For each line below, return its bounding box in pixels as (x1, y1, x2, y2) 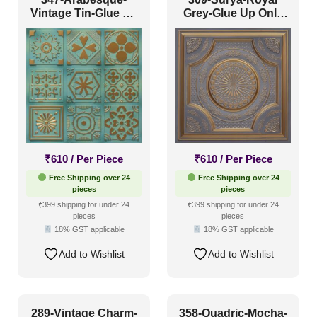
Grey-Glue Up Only (183, 7, 283, 20)
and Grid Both (195, 21, 271, 33)
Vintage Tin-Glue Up (30, 7, 138, 20)
